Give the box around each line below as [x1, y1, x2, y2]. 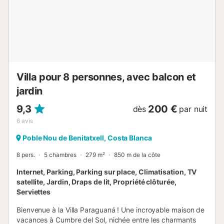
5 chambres [44, 150, 76, 158]
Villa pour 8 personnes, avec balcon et [16, 70, 196, 83]
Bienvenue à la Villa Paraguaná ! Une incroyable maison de [16, 205, 205, 214]
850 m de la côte [114, 150, 160, 158]
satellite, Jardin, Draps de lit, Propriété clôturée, [16, 177, 176, 186]
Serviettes [16, 187, 51, 196]
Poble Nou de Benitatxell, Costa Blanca [22, 133, 152, 142]
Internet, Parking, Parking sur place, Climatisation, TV [16, 167, 197, 176]
